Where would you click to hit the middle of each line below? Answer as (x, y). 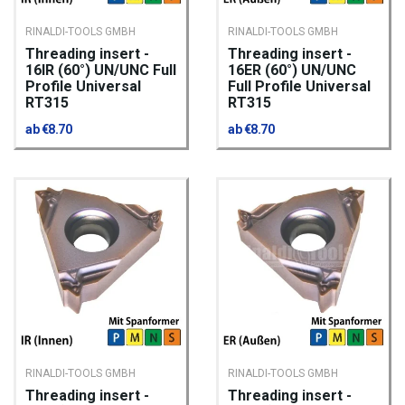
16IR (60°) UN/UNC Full (101, 71)
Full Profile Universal (299, 87)
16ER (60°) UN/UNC (292, 71)
